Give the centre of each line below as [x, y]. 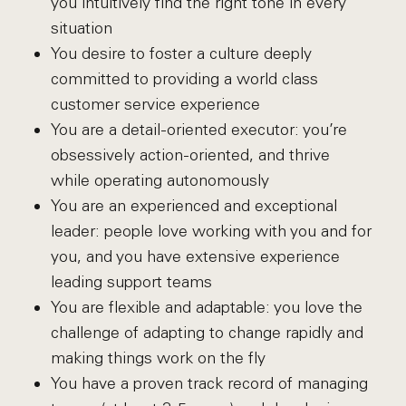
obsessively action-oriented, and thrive [190, 155]
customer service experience [155, 104]
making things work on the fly [158, 358]
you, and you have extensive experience [195, 256]
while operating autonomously [159, 180]
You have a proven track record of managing [209, 383]
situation [81, 28]
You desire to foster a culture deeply [181, 53]
